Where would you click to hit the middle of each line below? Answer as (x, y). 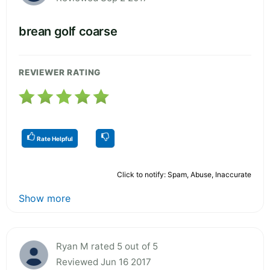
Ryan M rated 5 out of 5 (107, 246)
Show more (45, 198)
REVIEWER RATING (60, 72)
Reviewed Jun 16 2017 (104, 262)
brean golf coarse (68, 31)
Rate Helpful (54, 138)
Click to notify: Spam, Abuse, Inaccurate (184, 174)
